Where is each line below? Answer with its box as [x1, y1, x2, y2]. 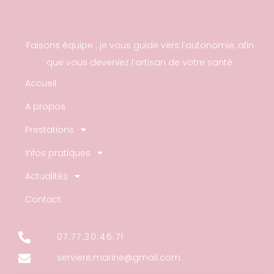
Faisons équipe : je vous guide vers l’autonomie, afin [26, 39, 254, 51]
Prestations [25, 124, 74, 136]
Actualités [25, 170, 68, 182]
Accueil [25, 77, 56, 89]
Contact [25, 193, 61, 206]
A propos [25, 100, 65, 113]
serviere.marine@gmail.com [56, 251, 180, 264]
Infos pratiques [25, 147, 91, 159]
